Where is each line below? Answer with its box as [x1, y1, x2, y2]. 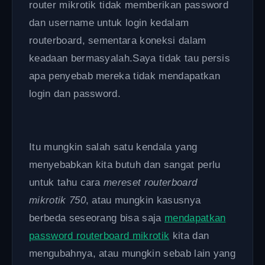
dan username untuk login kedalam [29, 17, 189, 28]
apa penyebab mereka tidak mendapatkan [29, 70, 220, 82]
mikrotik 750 [29, 195, 86, 206]
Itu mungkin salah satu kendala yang [29, 141, 198, 153]
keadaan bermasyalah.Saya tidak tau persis [29, 53, 231, 64]
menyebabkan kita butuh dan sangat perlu [29, 159, 221, 170]
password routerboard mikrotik [29, 230, 170, 241]
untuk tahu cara [29, 177, 104, 188]
